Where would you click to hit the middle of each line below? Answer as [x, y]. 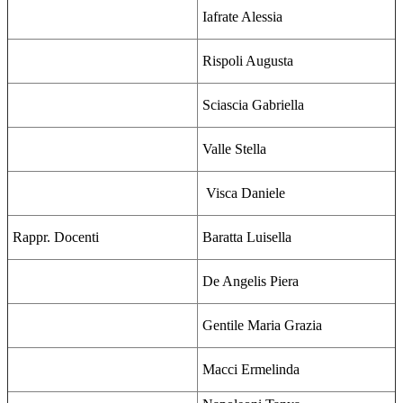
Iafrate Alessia [242, 17]
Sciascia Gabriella [253, 105]
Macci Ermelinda [251, 370]
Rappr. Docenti [56, 237]
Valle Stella [234, 149]
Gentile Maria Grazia [262, 326]
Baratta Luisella [247, 237]
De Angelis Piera [251, 282]
